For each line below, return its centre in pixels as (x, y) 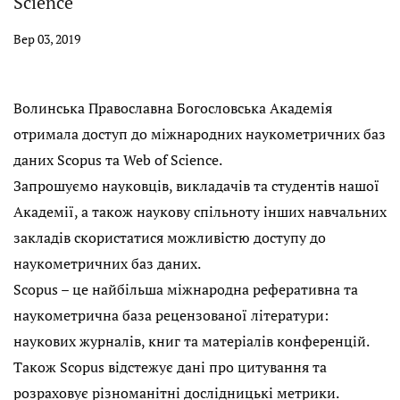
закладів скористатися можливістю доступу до (170, 237)
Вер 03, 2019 (47, 38)
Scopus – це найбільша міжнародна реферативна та (186, 289)
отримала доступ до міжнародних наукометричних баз (200, 133)
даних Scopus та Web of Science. (118, 159)
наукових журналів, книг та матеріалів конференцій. (191, 341)
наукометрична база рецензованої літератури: (171, 315)
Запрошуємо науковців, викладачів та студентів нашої (196, 185)
